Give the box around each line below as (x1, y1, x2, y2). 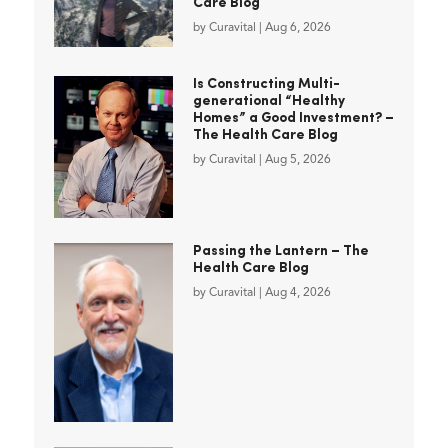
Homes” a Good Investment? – (192, 111, 394, 127)
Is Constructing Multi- (192, 77, 340, 93)
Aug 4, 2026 (264, 286, 331, 299)
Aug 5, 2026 (264, 154, 331, 167)
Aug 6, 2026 (264, 22, 331, 35)
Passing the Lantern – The (192, 243, 369, 259)
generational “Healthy (192, 94, 345, 110)
